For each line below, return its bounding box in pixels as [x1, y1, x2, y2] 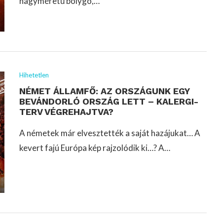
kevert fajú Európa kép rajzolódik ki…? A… [19, 142, 170, 153]
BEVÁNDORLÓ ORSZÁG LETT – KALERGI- [19, 96, 198, 107]
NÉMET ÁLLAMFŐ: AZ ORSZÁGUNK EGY [19, 85, 189, 96]
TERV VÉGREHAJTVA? [19, 106, 113, 117]
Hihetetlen [19, 71, 49, 79]
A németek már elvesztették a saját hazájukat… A [19, 127, 200, 138]
